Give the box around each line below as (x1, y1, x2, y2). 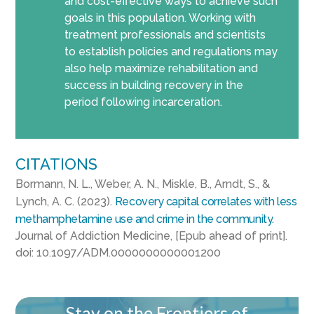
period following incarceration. (64, 95, 222, 109)
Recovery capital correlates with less (114, 194, 297, 208)
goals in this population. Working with (64, 11, 256, 25)
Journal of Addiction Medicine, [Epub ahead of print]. (15, 228, 287, 243)
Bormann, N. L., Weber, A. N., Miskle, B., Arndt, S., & (15, 177, 270, 191)
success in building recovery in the (64, 78, 243, 92)
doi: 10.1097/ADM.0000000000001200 (15, 245, 221, 259)
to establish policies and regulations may (64, 44, 278, 58)
